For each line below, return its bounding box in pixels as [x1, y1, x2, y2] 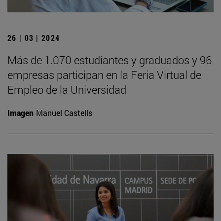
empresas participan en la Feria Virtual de [7, 67, 201, 82]
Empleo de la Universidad [7, 82, 126, 97]
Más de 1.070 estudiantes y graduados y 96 [7, 52, 212, 67]
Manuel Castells [36, 107, 92, 118]
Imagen [7, 107, 34, 118]
